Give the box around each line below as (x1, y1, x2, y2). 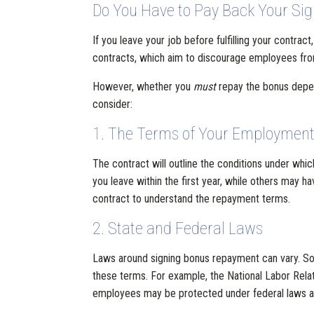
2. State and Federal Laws (93, 219, 263, 238)
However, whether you (93, 80, 193, 93)
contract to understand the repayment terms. (93, 192, 290, 205)
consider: (93, 97, 132, 111)
